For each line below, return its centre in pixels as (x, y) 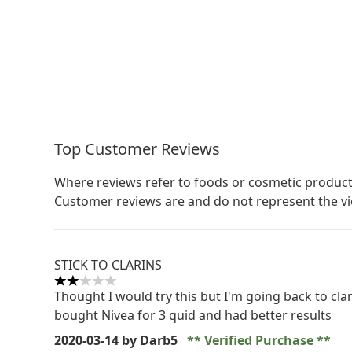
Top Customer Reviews (137, 149)
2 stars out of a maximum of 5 (143, 289)
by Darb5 (150, 340)
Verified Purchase (259, 340)
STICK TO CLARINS (108, 265)
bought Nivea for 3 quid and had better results (193, 315)
